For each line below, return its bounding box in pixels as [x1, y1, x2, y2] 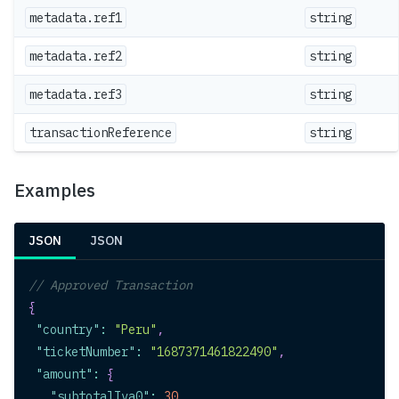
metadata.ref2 [29, 48, 122, 64]
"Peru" [114, 322, 157, 338]
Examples [14, 178, 95, 202]
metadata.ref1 [29, 10, 122, 26]
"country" [36, 322, 100, 338]
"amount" [36, 366, 93, 382]
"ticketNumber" [36, 344, 135, 360]
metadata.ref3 [29, 86, 122, 102]
